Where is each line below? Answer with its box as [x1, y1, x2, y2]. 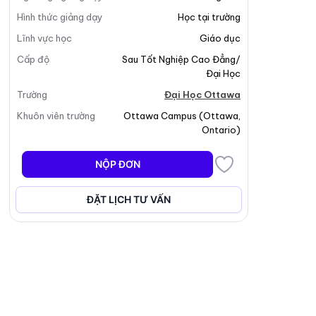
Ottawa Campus [123, 110, 197, 121]
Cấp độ [17, 54, 50, 65]
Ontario [202, 124, 236, 135]
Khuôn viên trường [17, 110, 96, 121]
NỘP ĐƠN [95, 158, 140, 170]
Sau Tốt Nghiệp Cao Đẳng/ [122, 54, 241, 65]
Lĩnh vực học [17, 32, 73, 44]
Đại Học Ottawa [164, 89, 241, 100]
